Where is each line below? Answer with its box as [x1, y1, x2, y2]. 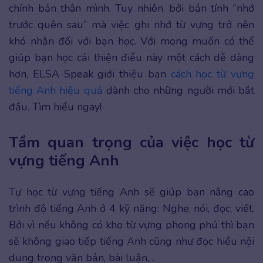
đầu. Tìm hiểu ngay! [9, 100, 102, 114]
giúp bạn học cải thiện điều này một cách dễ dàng [9, 50, 254, 65]
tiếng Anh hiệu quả [9, 83, 103, 97]
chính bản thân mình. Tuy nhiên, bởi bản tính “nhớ [9, 1, 254, 15]
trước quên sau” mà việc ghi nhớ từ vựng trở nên [9, 18, 254, 32]
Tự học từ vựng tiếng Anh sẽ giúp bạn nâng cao [9, 185, 254, 200]
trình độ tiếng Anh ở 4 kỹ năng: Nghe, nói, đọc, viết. [9, 201, 254, 216]
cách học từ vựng [170, 67, 255, 81]
